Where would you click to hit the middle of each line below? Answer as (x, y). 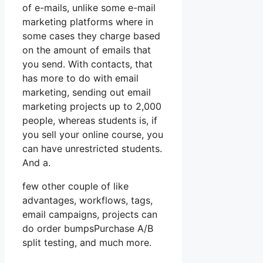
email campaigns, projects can (90, 215)
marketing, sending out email (87, 92)
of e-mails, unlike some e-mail (89, 8)
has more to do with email (80, 78)
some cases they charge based (91, 36)
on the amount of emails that (87, 50)
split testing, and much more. (87, 243)
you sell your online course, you (93, 135)
